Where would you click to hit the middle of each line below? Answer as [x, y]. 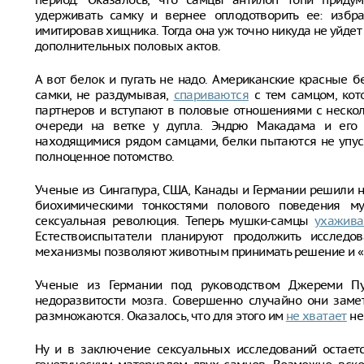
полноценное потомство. [105, 156]
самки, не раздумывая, [104, 95]
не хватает [316, 316]
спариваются [211, 95]
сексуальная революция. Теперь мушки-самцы [175, 221]
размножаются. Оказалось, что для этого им [160, 316]
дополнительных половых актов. [128, 46]
